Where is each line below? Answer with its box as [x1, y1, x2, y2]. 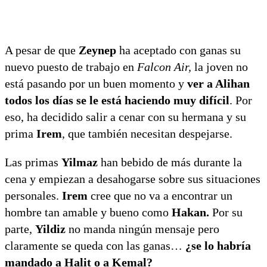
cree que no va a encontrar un [88, 188, 232, 202]
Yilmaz [61, 155, 98, 169]
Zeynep [79, 43, 116, 57]
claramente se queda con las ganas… [5, 238, 185, 252]
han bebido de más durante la [98, 155, 242, 169]
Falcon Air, [137, 60, 191, 73]
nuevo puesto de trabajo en [5, 60, 137, 73]
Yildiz [35, 222, 66, 235]
